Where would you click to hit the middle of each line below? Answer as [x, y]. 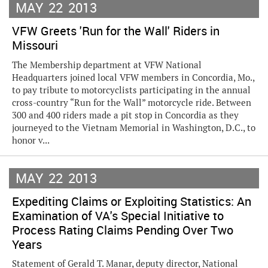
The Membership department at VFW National [107, 65]
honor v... [31, 140]
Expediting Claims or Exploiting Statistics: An [132, 201]
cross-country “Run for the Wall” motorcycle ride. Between [132, 103]
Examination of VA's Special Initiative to [118, 216]
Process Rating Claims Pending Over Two [123, 230]
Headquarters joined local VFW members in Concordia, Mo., [133, 77]
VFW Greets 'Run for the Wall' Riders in [116, 31]
